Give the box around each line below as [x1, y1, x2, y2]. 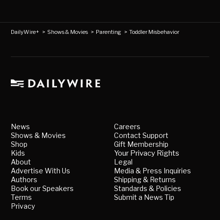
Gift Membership [114, 140, 168, 149]
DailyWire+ [11, 28, 40, 36]
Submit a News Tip [114, 193, 174, 202]
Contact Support [114, 131, 168, 140]
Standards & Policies [114, 184, 181, 193]
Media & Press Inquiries [114, 166, 191, 175]
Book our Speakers [11, 184, 74, 193]
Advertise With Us [11, 166, 71, 175]
